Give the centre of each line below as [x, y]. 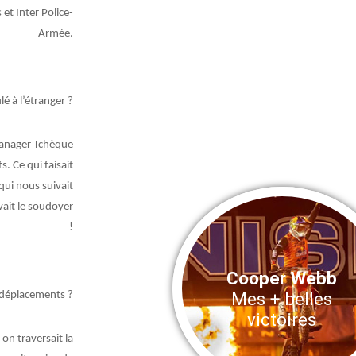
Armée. [55, 34]
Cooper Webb [282, 278]
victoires [282, 319]
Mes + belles [282, 298]
